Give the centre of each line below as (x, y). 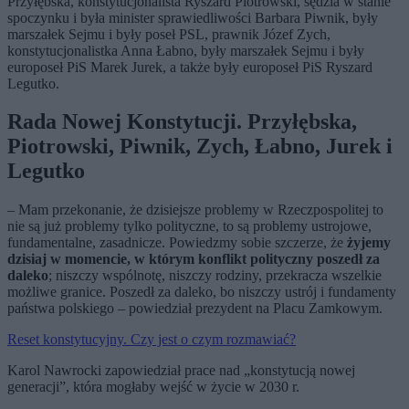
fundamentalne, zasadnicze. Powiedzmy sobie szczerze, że (175, 243)
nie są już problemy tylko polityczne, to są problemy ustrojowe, (189, 226)
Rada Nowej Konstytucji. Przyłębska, (182, 122)
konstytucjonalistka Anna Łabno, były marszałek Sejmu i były (186, 50)
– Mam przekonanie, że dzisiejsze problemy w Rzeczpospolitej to (195, 210)
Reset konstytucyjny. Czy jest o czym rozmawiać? (152, 340)
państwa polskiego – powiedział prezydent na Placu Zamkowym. (195, 309)
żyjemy (367, 243)
